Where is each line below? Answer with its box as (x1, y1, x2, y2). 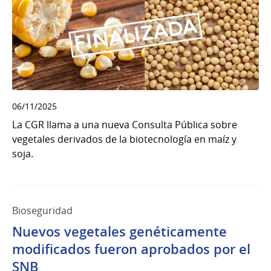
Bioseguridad (12, 204, 73, 218)
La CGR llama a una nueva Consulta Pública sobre (12, 118, 237, 132)
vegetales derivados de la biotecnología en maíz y (12, 132, 237, 146)
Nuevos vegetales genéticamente (12, 223, 227, 241)
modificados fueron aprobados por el (12, 240, 250, 259)
